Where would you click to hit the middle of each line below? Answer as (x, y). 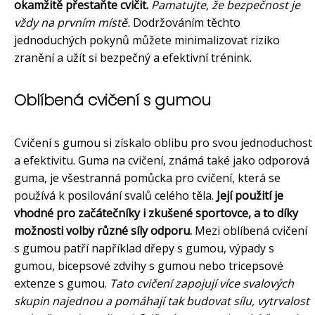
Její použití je (250, 196)
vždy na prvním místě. (72, 23)
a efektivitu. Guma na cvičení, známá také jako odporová (162, 161)
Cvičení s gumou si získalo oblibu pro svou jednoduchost (163, 143)
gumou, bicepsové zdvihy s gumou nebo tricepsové (149, 266)
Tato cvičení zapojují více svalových (202, 284)
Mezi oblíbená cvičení (250, 231)
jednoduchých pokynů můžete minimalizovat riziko (147, 40)
